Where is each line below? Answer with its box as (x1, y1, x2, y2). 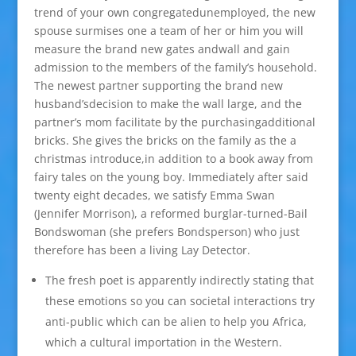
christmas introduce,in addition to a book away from (33, 151, 313, 166)
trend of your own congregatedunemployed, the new (33, 5, 315, 20)
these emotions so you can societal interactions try (44, 293, 315, 308)
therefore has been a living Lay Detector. (33, 242, 250, 257)
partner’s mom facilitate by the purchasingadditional (33, 114, 315, 130)
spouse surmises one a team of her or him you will (33, 23, 304, 38)
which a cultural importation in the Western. (44, 335, 282, 350)
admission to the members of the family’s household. (33, 60, 317, 75)
